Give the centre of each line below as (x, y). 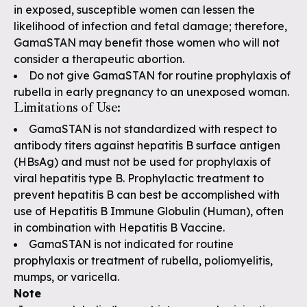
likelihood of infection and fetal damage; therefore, (150, 26)
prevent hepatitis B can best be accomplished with (147, 195)
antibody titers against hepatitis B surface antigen (147, 145)
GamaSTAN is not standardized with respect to (153, 129)
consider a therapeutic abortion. (99, 59)
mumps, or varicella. (66, 277)
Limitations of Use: (67, 107)
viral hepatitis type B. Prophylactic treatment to (139, 178)
